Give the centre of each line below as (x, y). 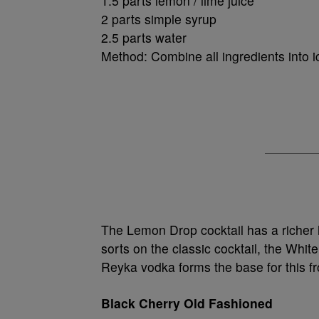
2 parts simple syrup (159, 19)
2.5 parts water (144, 37)
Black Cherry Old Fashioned (187, 303)
